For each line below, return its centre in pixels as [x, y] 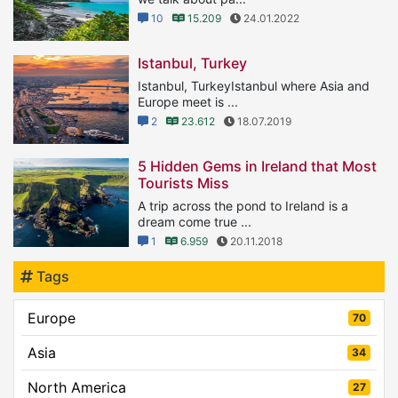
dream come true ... [195, 221]
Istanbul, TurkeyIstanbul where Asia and [254, 85]
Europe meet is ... [188, 101]
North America [77, 387]
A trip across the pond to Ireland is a [243, 205]
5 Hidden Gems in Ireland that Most [257, 166]
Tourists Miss [183, 183]
